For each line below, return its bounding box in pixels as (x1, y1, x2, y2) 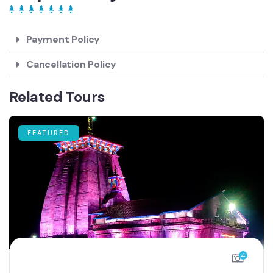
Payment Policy (26, 32, 101, 46)
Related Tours (9, 87, 105, 106)
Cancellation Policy (26, 57, 117, 71)
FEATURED (27, 128, 70, 137)
